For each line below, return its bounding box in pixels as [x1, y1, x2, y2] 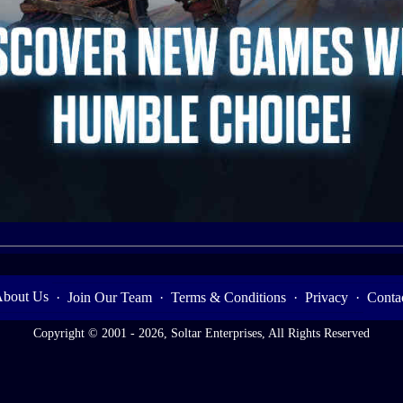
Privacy [304, 289, 348, 305]
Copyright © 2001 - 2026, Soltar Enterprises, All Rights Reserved [33, 326, 370, 340]
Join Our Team [67, 289, 152, 305]
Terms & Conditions [170, 289, 286, 305]
